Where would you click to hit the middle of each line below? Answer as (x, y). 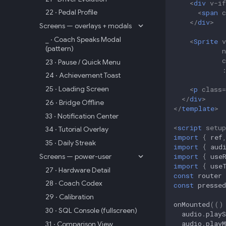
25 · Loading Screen (77, 89)
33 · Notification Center (82, 116)
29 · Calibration (70, 197)
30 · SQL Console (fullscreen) (91, 210)
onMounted (192, 204)
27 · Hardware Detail (78, 170)
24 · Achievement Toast (83, 75)
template (198, 108)
